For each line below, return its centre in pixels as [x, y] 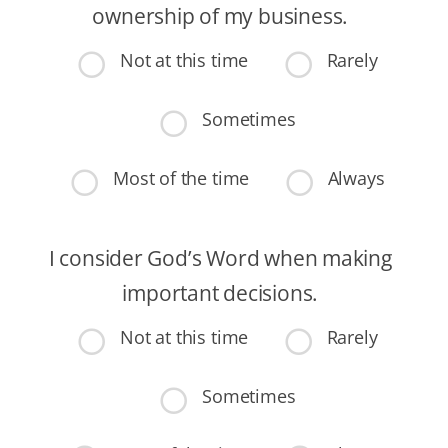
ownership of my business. [220, 16]
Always [356, 177]
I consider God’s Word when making [220, 257]
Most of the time [181, 177]
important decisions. [220, 292]
